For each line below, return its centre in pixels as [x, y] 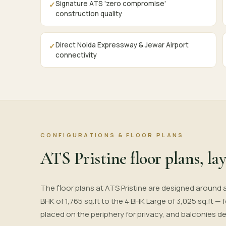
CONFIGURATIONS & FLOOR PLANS [112, 135]
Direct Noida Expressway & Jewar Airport [122, 45]
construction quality [89, 14]
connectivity [76, 55]
